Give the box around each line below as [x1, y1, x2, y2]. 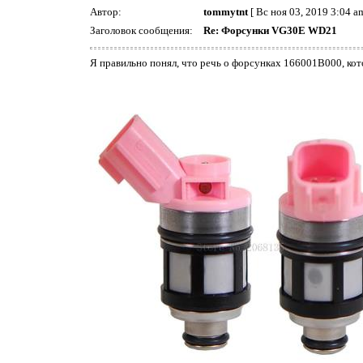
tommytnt [203, 6, 248, 19]
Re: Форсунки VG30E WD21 [203, 24, 337, 37]
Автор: [90, 6, 124, 19]
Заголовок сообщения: [90, 24, 195, 37]
